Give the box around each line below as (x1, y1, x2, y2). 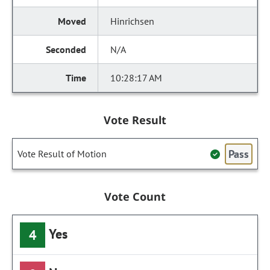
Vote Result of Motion (17, 148, 107, 160)
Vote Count (104, 189, 166, 204)
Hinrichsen (110, 15, 155, 27)
